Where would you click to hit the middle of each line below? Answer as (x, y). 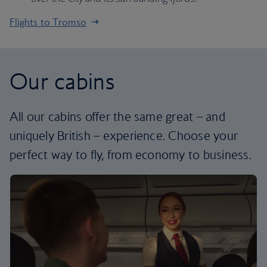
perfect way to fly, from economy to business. (131, 155)
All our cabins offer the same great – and (117, 117)
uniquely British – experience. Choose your (124, 136)
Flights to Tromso (48, 22)
